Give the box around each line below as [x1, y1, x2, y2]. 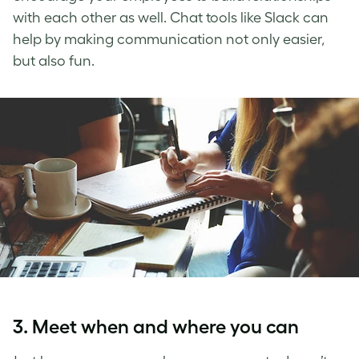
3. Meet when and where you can [13, 315, 299, 337]
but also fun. [13, 52, 95, 69]
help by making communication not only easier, [13, 30, 325, 47]
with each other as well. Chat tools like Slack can [13, 9, 329, 26]
